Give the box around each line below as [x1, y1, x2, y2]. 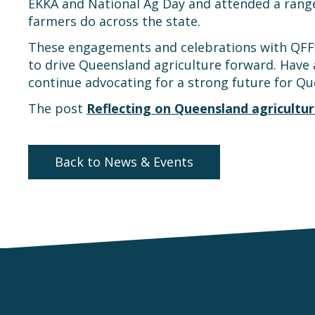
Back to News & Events [54, 153, 193, 170]
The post [28, 100, 86, 117]
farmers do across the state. [28, 13, 200, 30]
